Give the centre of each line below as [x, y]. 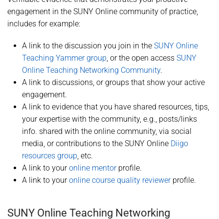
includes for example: [44, 24]
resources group [50, 156]
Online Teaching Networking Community [91, 70]
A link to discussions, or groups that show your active [113, 82]
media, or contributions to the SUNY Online [96, 143]
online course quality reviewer [120, 180]
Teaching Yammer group [64, 58]
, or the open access [142, 58]
